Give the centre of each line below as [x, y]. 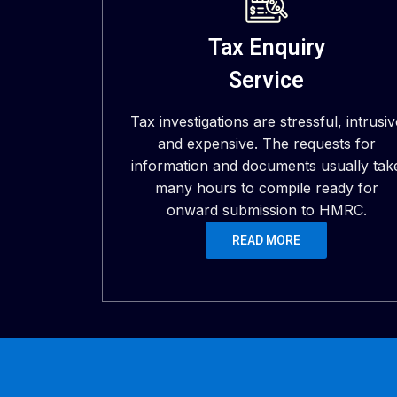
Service [267, 80]
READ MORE [267, 240]
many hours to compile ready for [266, 188]
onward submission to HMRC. [266, 210]
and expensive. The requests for [266, 144]
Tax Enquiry [266, 47]
